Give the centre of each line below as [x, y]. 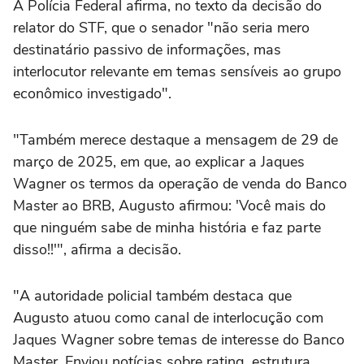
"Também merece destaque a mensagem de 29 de [175, 140]
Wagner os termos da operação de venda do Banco [180, 184]
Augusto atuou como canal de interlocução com [168, 318]
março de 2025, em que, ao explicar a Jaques [159, 162]
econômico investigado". [92, 94]
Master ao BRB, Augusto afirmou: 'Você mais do [169, 206]
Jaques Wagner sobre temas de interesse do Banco [179, 340]
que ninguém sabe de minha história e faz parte [167, 228]
